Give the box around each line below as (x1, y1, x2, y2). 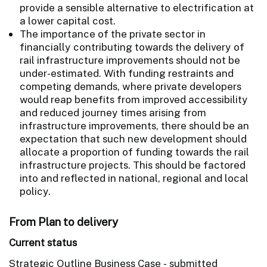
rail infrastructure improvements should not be (20, 54, 240, 66)
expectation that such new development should (20, 132, 247, 145)
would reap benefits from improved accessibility (20, 93, 248, 105)
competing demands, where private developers (20, 80, 241, 92)
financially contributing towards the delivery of (20, 41, 244, 53)
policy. (20, 185, 51, 197)
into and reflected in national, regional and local (20, 172, 249, 184)
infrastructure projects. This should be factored (20, 159, 246, 171)
